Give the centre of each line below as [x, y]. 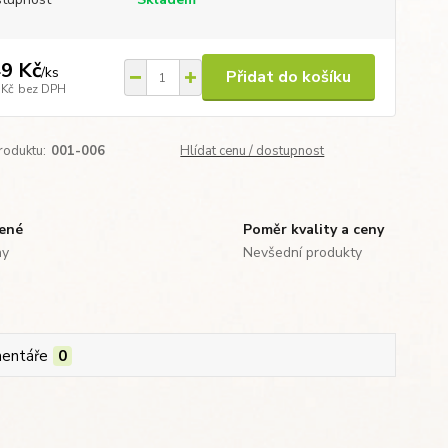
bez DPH [41, 88]
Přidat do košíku [288, 77]
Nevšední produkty [302, 252]
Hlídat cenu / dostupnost [252, 151]
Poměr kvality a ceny [313, 229]
